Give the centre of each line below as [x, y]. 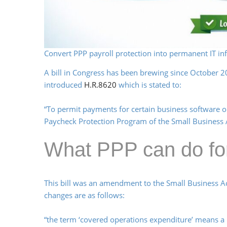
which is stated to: [149, 85]
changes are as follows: [84, 195]
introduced [64, 85]
